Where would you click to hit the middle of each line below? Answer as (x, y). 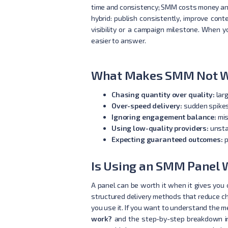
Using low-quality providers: (160, 128)
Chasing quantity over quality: (163, 94)
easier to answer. (118, 40)
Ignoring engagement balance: (164, 117)
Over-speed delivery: (147, 106)
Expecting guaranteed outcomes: (167, 139)
